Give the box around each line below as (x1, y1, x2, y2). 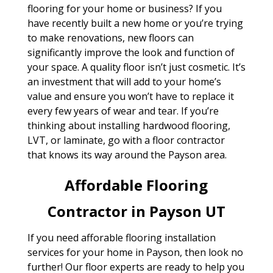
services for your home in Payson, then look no (27, 246, 243, 259)
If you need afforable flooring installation (27, 231, 216, 244)
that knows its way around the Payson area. (27, 148, 227, 161)
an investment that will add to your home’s (27, 75, 221, 88)
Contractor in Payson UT (47, 201, 225, 221)
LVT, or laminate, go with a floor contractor (27, 133, 225, 147)
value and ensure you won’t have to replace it (27, 90, 234, 103)
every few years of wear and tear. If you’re (27, 104, 219, 118)
